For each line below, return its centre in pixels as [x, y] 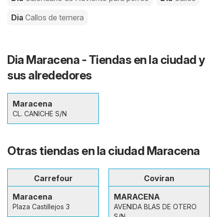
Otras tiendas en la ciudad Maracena [104, 151]
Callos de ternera [54, 18]
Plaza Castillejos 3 [41, 207]
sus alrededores [50, 76]
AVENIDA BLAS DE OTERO [155, 207]
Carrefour [53, 178]
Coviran [159, 178]
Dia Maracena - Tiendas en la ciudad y [106, 60]
